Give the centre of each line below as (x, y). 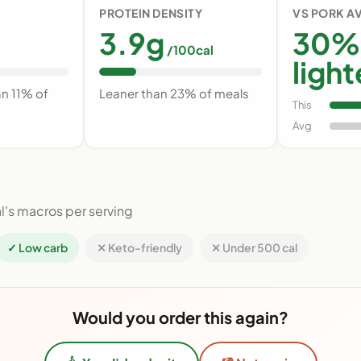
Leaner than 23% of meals (174, 93)
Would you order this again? (180, 317)
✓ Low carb (37, 247)
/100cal (189, 49)
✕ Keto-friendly (139, 247)
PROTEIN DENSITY (151, 12)
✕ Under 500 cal (254, 247)
